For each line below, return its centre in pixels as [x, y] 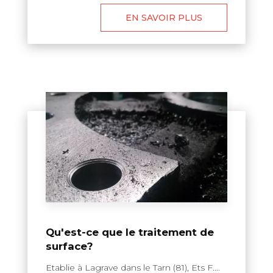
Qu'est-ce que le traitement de [130, 232]
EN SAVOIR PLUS [164, 17]
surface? [69, 246]
